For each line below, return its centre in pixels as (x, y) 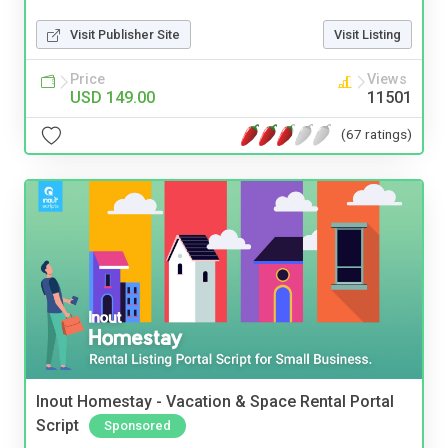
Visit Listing (367, 34)
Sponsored (137, 426)
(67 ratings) (376, 134)
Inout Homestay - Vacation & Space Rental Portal (215, 401)
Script (57, 426)
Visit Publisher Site (125, 34)
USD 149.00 (112, 97)
